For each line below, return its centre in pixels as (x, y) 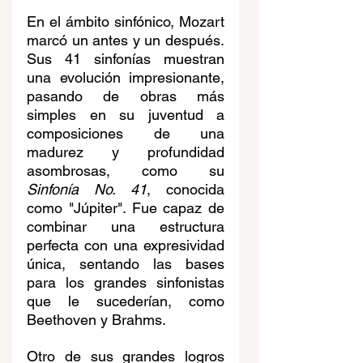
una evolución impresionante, (126, 78)
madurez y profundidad (126, 152)
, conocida (186, 190)
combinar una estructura (126, 227)
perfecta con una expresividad (126, 246)
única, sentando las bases (126, 264)
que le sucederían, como (126, 301)
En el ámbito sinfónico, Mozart (126, 22)
